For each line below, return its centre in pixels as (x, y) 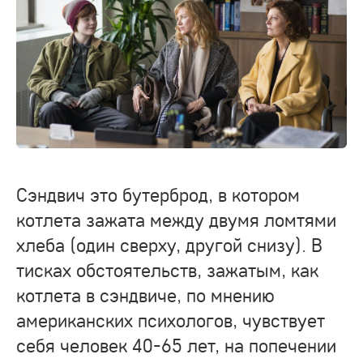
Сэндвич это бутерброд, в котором (158, 194)
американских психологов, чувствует (171, 320)
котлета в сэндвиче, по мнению (145, 295)
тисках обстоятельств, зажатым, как (167, 270)
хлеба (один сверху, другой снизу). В (169, 245)
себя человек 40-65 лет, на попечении (176, 345)
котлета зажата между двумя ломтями (176, 220)
